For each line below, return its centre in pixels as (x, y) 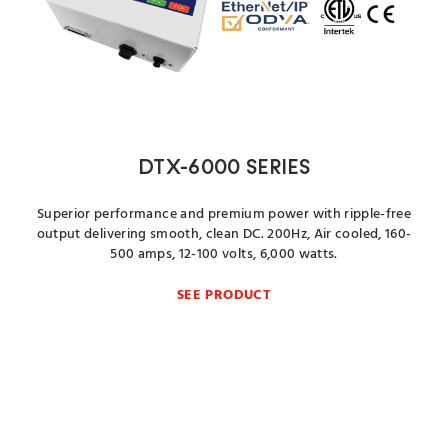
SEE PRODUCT (224, 295)
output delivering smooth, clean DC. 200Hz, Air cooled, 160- (224, 234)
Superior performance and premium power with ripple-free (224, 214)
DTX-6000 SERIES (224, 168)
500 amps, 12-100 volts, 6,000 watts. (224, 254)
